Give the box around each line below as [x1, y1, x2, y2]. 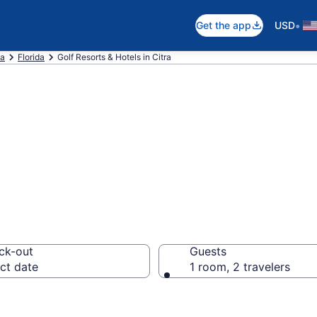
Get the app [196, 19, 251, 31]
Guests [190, 244, 226, 258]
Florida [18, 52, 45, 62]
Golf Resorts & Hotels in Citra [57, 52, 171, 62]
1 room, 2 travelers [190, 260, 290, 274]
